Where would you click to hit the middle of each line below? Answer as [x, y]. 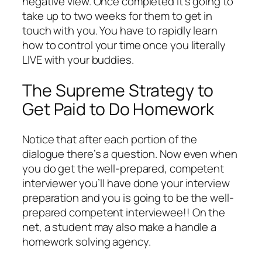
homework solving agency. [87, 242]
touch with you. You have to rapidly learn [120, 30]
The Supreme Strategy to [118, 90]
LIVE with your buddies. [78, 59]
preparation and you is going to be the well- [128, 198]
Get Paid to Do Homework [118, 109]
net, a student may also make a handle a [120, 227]
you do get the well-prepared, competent [123, 169]
